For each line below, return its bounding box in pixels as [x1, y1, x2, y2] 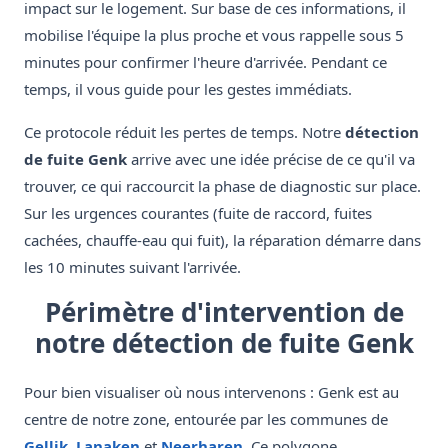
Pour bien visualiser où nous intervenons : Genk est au [24, 382, 399, 403]
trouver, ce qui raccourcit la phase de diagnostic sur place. [24, 176, 421, 197]
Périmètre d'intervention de [44, 294, 404, 331]
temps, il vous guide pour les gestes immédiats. [24, 79, 352, 100]
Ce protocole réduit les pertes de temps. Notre [24, 122, 345, 143]
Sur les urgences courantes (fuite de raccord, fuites [24, 203, 372, 224]
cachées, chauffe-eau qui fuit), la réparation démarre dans [24, 230, 421, 251]
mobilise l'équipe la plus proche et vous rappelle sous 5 [24, 25, 404, 46]
